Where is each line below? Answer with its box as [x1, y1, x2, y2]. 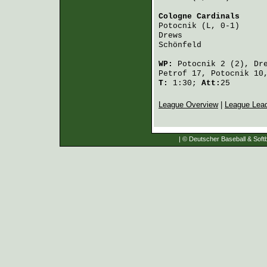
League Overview [159, 100, 218, 109]
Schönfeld [159, 41, 201, 49]
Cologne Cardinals [159, 12, 240, 21]
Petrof [159, 69, 187, 78]
